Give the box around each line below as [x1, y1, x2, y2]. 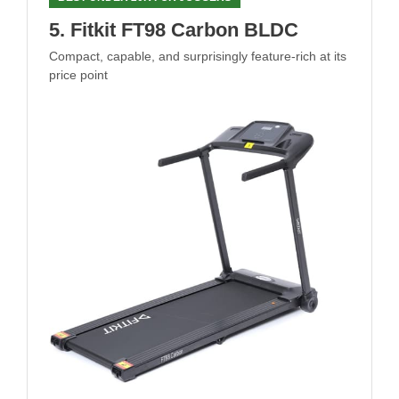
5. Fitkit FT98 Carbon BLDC [49, 19, 298, 42]
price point [49, 68, 108, 83]
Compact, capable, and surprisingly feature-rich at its [49, 49, 346, 64]
